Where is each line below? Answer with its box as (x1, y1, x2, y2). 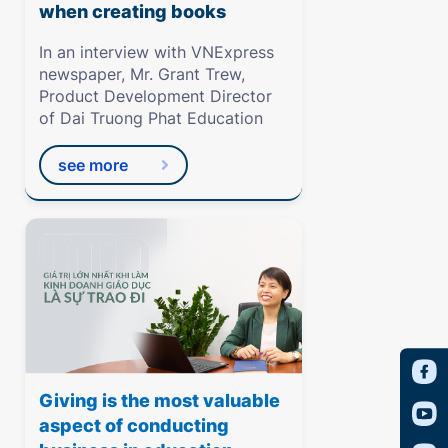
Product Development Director (39, 85, 273, 106)
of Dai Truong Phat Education (39, 107, 264, 128)
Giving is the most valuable (39, 389, 281, 411)
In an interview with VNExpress (39, 41, 275, 62)
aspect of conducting (39, 414, 230, 436)
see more (57, 154, 128, 175)
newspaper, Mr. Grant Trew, (39, 63, 246, 84)
